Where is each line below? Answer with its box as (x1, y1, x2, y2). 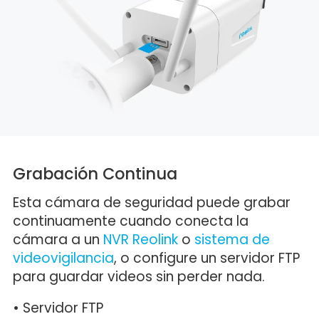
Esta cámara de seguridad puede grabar (12, 192, 291, 212)
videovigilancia (12, 248, 114, 268)
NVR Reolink (103, 229, 178, 249)
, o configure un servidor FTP (113, 248, 300, 268)
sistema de (194, 229, 270, 249)
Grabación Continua (12, 162, 177, 186)
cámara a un (12, 229, 103, 249)
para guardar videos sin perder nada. (12, 266, 265, 286)
